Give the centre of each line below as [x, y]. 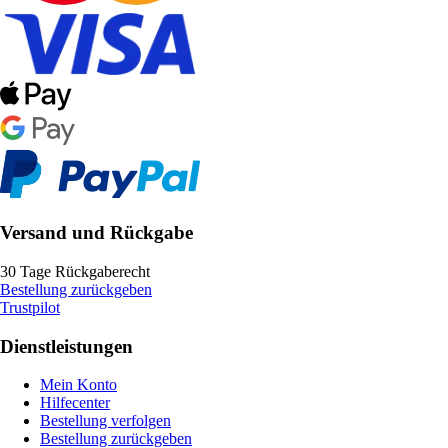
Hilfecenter [75, 403]
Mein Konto [78, 385]
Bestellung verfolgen [105, 421]
